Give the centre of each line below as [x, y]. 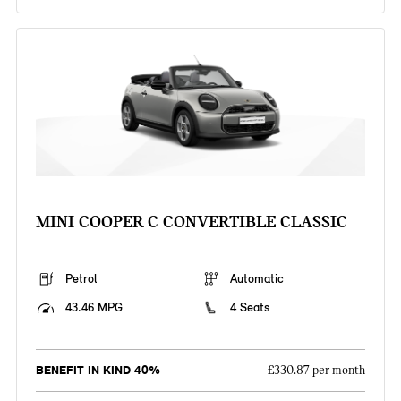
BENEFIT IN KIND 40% [98, 371]
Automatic [257, 279]
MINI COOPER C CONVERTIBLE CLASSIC [191, 222]
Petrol [81, 279]
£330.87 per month [317, 371]
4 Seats [250, 308]
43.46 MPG [94, 308]
